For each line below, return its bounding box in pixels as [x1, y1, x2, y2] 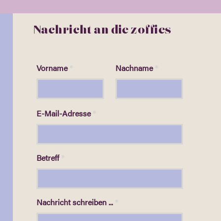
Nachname [115, 62, 153, 74]
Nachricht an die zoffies [32, 25, 172, 37]
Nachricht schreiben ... [36, 196, 113, 208]
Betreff [36, 152, 59, 163]
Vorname [36, 62, 68, 74]
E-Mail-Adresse [36, 108, 91, 119]
